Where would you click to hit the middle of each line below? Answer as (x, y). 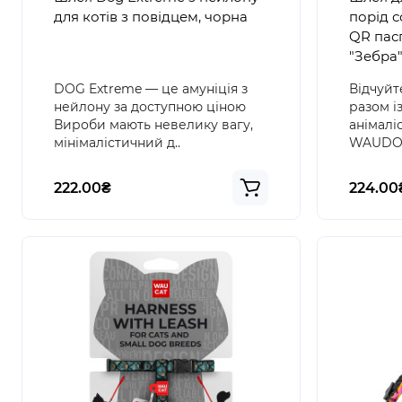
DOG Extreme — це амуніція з (151, 89)
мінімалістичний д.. (117, 143)
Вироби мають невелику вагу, (153, 125)
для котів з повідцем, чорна (151, 17)
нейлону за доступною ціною (150, 107)
